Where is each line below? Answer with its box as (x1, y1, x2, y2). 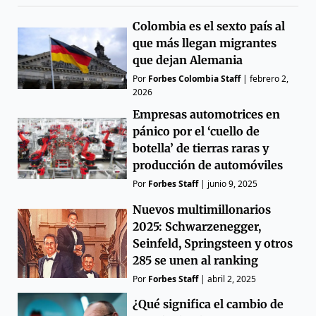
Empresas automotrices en (133, 107, 281, 122)
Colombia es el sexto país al (133, 19, 286, 34)
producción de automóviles (133, 158, 284, 173)
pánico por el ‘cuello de (133, 124, 260, 139)
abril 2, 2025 (207, 273, 257, 286)
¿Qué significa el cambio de (133, 296, 284, 311)
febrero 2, (250, 73, 289, 85)
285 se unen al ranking (133, 253, 259, 268)
